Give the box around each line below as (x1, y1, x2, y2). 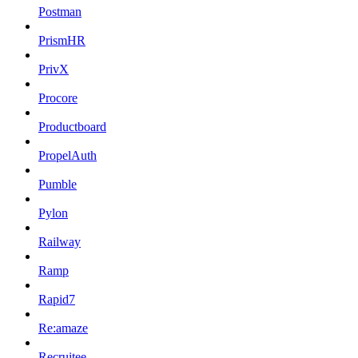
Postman (38, 5, 82, 19)
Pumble (38, 177, 77, 192)
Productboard (38, 120, 106, 134)
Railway (38, 235, 81, 249)
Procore (38, 91, 78, 105)
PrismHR (38, 34, 86, 48)
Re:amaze (38, 321, 88, 336)
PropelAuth (38, 149, 97, 163)
